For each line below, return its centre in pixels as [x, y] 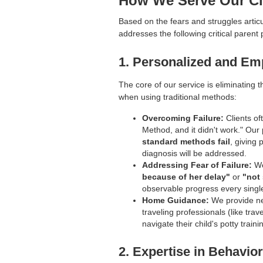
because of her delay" [186, 177]
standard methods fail [186, 142]
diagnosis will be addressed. [194, 154]
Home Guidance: [176, 200]
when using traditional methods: [178, 97]
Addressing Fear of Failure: [197, 165]
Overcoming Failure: [183, 118]
